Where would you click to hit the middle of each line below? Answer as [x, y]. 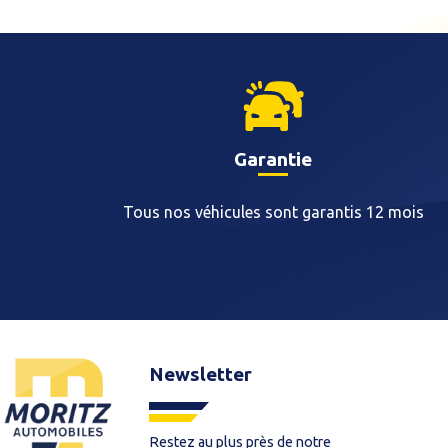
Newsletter [200, 374]
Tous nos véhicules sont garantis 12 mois [273, 212]
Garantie [273, 159]
